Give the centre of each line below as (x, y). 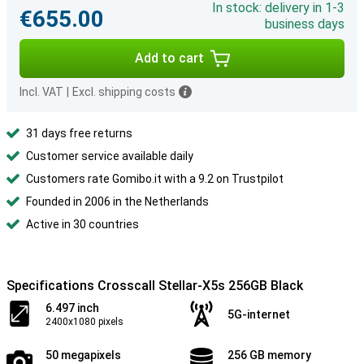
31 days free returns (79, 133)
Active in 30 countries (82, 224)
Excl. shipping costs (124, 92)
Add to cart (169, 58)
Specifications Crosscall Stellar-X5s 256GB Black (155, 286)
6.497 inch (72, 308)
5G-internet (259, 314)
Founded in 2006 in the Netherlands (117, 201)
